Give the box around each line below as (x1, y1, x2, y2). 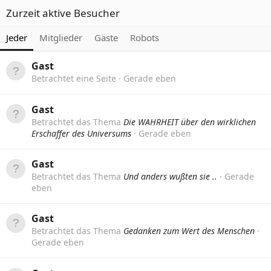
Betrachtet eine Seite (31, 73, 119, 85)
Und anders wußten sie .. (123, 170, 217, 182)
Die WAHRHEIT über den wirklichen (123, 116, 256, 128)
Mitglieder (39, 31, 82, 44)
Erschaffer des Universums (31, 127, 131, 139)
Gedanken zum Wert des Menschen (123, 225, 255, 237)
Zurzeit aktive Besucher (6, 6, 120, 20)
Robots (130, 31, 159, 44)
